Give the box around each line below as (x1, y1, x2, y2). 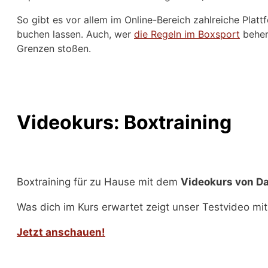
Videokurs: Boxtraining (17, 110, 232, 134)
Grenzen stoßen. (17, 42, 91, 55)
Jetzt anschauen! (17, 226, 105, 238)
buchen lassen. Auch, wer (17, 28, 134, 41)
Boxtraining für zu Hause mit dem (17, 175, 181, 188)
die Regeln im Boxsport (134, 28, 240, 41)
